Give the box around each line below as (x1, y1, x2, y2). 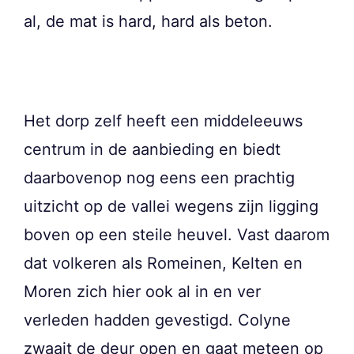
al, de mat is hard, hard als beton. (24, 11, 273, 31)
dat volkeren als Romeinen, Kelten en (24, 253, 303, 273)
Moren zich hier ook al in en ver (24, 281, 261, 301)
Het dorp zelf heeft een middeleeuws (24, 111, 303, 130)
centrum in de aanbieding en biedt (24, 139, 281, 159)
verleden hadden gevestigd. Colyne (24, 310, 291, 330)
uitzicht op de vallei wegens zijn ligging (24, 196, 318, 216)
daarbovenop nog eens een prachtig (24, 168, 295, 187)
